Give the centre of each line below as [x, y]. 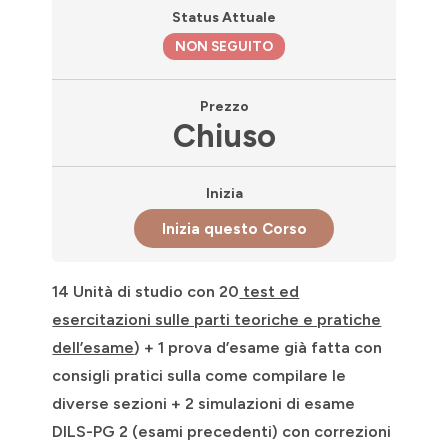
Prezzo [224, 107]
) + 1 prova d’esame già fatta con [258, 348]
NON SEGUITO [224, 46]
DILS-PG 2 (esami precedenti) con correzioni [222, 432]
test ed [269, 292]
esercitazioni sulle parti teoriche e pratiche [217, 320]
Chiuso [224, 135]
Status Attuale [224, 17]
